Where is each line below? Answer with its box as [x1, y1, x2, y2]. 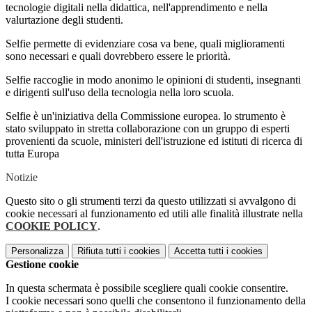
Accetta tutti [174, 246, 224, 257]
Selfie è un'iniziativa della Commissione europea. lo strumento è [6, 110, 286, 123]
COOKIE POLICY [6, 220, 97, 233]
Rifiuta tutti [77, 246, 121, 257]
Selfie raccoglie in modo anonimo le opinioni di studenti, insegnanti [6, 74, 301, 86]
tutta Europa [6, 148, 59, 160]
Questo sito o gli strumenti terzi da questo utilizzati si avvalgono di [6, 195, 296, 208]
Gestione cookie [6, 258, 79, 271]
